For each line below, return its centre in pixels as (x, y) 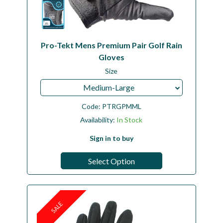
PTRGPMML (121, 106)
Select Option (111, 161)
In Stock (130, 119)
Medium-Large (109, 87)
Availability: (99, 119)
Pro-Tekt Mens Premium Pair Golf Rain (111, 45)
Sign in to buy (111, 138)
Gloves (111, 57)
